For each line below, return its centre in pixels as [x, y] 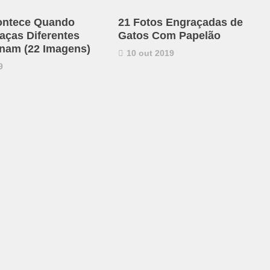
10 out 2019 [149, 53]
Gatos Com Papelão [169, 35]
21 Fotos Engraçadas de [180, 22]
